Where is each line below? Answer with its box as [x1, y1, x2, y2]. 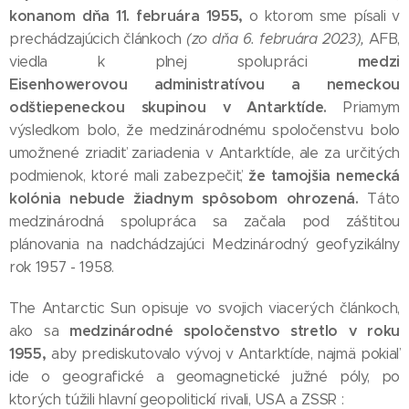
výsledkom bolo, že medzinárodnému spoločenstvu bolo [9, 121, 400, 139]
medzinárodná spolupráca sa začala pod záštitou [9, 213, 400, 230]
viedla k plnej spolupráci [9, 53, 358, 70]
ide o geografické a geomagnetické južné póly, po [9, 368, 400, 385]
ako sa [9, 322, 70, 340]
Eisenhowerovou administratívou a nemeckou [9, 75, 400, 94]
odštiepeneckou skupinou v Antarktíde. [9, 98, 327, 117]
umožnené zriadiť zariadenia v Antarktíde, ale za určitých [9, 144, 400, 162]
